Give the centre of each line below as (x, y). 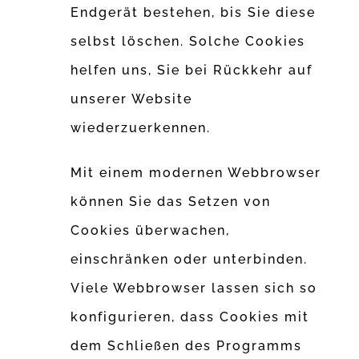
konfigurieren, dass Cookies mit (190, 317)
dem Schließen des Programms (187, 346)
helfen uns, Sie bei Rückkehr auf (192, 71)
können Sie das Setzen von (171, 202)
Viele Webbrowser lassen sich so (194, 288)
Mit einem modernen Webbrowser (196, 173)
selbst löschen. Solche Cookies (188, 42)
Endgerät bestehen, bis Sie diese (194, 13)
